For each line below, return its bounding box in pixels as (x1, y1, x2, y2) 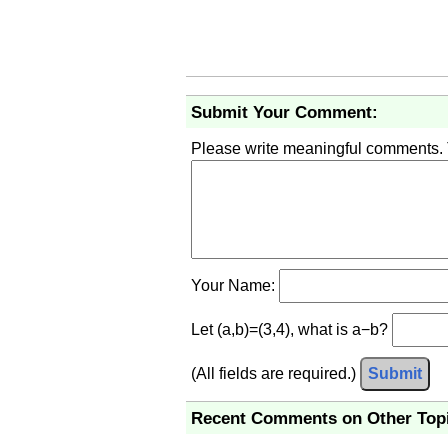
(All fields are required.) (191, 364, 360, 382)
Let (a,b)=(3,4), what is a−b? (191, 320, 392, 338)
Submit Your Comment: (191, 101, 378, 122)
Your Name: (191, 276, 279, 294)
